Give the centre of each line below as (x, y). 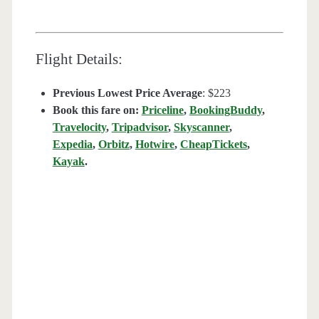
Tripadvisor (140, 127)
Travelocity (79, 127)
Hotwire (155, 145)
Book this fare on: (97, 110)
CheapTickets (213, 145)
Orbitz (114, 145)
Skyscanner (201, 127)
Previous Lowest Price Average (127, 93)
